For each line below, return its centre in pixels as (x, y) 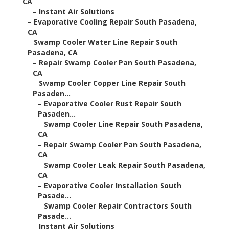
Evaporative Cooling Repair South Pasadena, (115, 22)
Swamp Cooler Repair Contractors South (118, 206)
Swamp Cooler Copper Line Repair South (112, 83)
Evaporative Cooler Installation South (113, 186)
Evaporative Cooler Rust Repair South (113, 104)
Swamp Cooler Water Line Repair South (106, 42)
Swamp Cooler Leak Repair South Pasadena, (125, 165)
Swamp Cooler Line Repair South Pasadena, (123, 124)
